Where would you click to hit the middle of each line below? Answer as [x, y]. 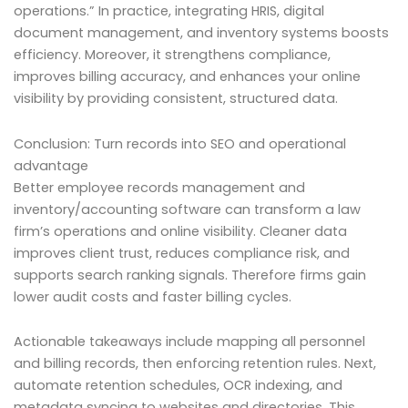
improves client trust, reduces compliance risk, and [182, 253]
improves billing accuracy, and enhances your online [187, 77]
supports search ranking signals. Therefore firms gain [190, 275]
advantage [51, 165]
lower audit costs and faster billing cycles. [153, 296]
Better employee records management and [159, 187]
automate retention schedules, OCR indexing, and [178, 386]
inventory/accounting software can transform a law [187, 209]
